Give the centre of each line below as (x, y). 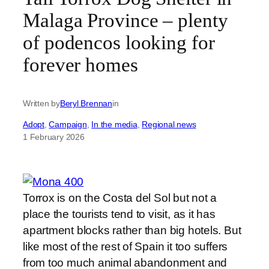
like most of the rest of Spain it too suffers (125, 246)
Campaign (68, 125)
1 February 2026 (54, 137)
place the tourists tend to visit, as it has (119, 214)
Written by (41, 104)
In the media (114, 125)
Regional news (169, 125)
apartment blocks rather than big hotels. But (132, 230)
